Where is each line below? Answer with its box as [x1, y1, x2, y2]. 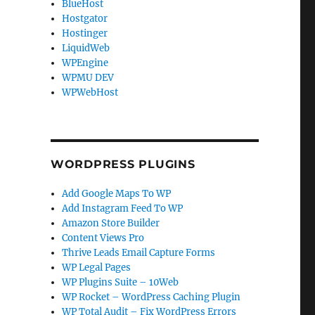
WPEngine [62, 57, 109, 69]
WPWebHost [62, 86, 119, 98]
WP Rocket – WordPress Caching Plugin [62, 291, 241, 303]
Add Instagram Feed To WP [62, 202, 184, 214]
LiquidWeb [62, 42, 110, 54]
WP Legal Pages [62, 262, 131, 274]
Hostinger [62, 27, 108, 39]
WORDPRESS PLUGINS [50, 157, 195, 171]
